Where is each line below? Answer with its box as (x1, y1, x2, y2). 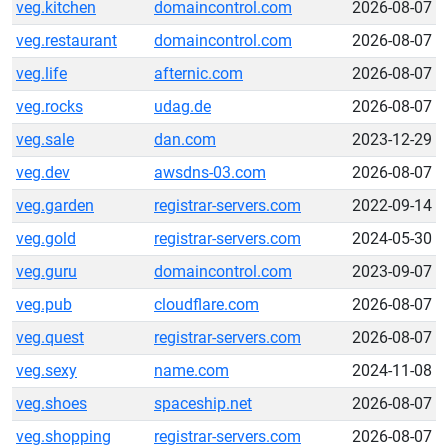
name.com (154, 361, 229, 380)
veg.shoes (16, 394, 87, 413)
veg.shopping (16, 427, 111, 446)
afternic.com (154, 64, 243, 83)
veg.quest (16, 328, 84, 347)
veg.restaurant (16, 31, 117, 50)
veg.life (16, 64, 67, 83)
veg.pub (16, 295, 72, 314)
